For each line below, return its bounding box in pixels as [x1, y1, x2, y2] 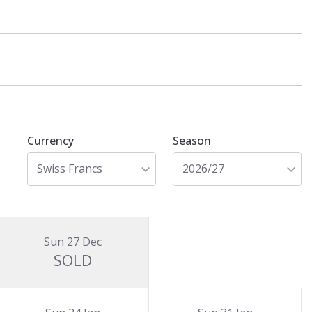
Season [173, 133, 211, 148]
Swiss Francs [37, 161, 102, 176]
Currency [27, 133, 74, 148]
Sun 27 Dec [43, 234, 102, 249]
